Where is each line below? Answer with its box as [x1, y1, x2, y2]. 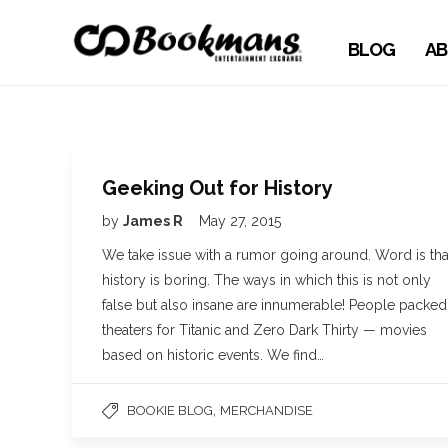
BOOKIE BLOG [127, 403, 213, 418]
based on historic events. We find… [102, 347, 324, 363]
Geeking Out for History [102, 176, 333, 200]
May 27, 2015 [199, 213, 281, 229]
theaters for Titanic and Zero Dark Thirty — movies [102, 322, 427, 338]
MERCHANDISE [220, 403, 313, 418]
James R [123, 213, 186, 229]
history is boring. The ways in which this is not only [102, 272, 431, 288]
